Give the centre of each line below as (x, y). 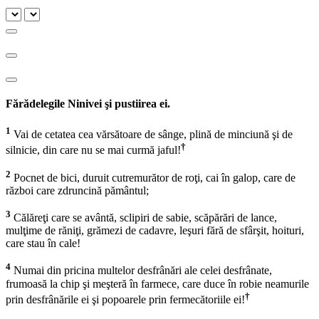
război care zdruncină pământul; (77, 191)
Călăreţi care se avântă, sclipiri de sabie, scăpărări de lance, (144, 218)
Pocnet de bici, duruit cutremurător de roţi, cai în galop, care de (153, 178)
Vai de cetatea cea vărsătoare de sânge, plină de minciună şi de (152, 135)
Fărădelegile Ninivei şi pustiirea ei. (88, 103)
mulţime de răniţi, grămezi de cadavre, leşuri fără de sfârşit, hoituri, (155, 231)
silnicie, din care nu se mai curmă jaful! (93, 150)
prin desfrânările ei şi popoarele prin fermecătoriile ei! (125, 299)
